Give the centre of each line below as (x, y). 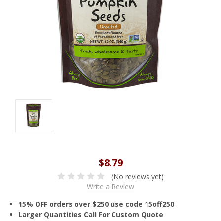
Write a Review (110, 186)
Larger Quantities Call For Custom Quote (91, 214)
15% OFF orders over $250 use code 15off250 (96, 204)
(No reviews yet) (138, 176)
